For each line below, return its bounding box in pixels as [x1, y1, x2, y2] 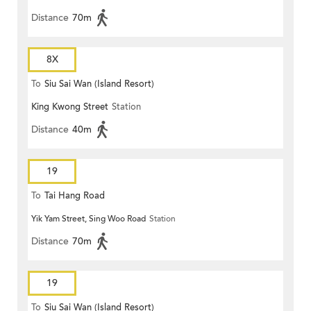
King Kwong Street [31, 101, 108, 114]
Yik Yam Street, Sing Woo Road [31, 213, 146, 225]
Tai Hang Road [44, 190, 105, 203]
